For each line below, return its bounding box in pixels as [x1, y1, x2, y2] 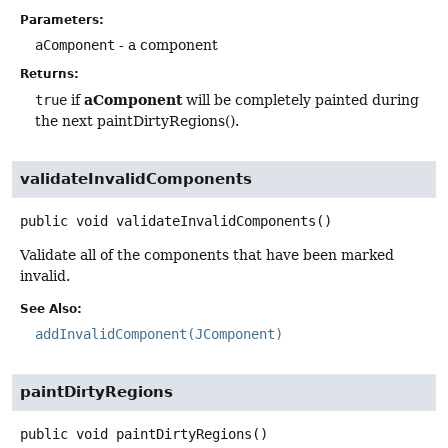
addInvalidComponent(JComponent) [35, 326, 283, 343]
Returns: [20, 66, 79, 81]
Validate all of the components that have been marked [20, 246, 394, 263]
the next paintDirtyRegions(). [35, 112, 239, 129]
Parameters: [20, 12, 104, 27]
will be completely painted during [182, 91, 419, 108]
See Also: [20, 302, 82, 317]
